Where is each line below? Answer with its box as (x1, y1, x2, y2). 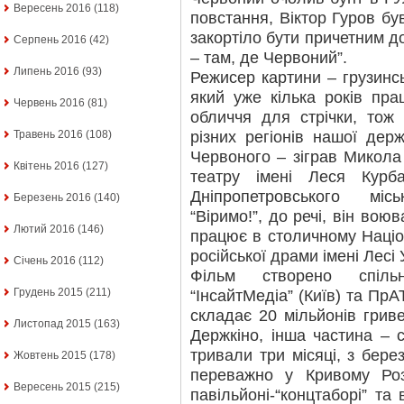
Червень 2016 (14, 96, 85, 110)
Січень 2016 (14, 254, 76, 268)
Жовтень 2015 (14, 349, 87, 363)
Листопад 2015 (14, 317, 91, 331)
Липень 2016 (14, 65, 79, 78)
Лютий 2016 (14, 223, 75, 236)
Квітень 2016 (14, 160, 79, 173)
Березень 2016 (14, 191, 91, 205)
